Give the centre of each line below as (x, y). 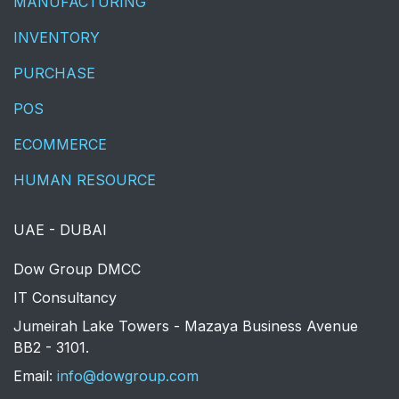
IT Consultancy (65, 298)
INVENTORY (57, 38)
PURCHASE (54, 73)
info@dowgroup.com (128, 376)
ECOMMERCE (60, 145)
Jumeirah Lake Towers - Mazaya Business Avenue (186, 326)
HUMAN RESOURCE (85, 180)
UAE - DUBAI (60, 230)
